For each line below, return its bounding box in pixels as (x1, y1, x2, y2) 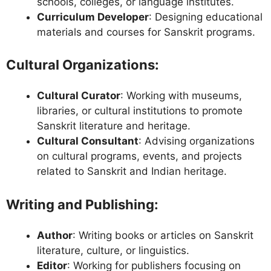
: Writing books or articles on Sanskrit (73, 229, 253, 241)
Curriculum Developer (37, 10, 149, 23)
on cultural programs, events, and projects (37, 150, 242, 163)
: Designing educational (149, 10, 263, 23)
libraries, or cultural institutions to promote (37, 105, 243, 117)
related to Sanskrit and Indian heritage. (37, 165, 227, 178)
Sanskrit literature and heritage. (37, 120, 191, 132)
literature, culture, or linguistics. (37, 244, 189, 256)
